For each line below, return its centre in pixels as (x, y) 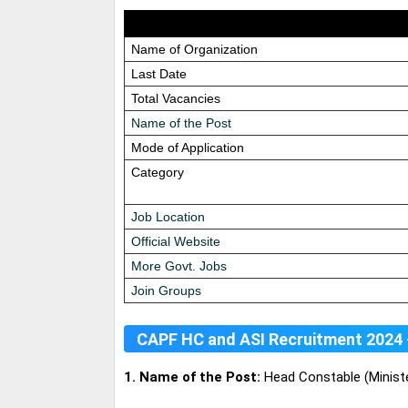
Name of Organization (194, 50)
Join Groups (166, 291)
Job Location (168, 217)
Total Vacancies (176, 99)
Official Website (176, 242)
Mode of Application (188, 148)
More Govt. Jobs (179, 266)
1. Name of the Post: (192, 377)
